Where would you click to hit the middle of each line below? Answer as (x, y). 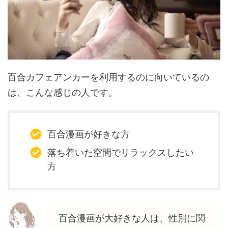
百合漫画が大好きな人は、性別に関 (132, 218)
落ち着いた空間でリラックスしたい (120, 153)
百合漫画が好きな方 (88, 134)
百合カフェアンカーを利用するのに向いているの (108, 77)
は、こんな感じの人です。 (63, 92)
